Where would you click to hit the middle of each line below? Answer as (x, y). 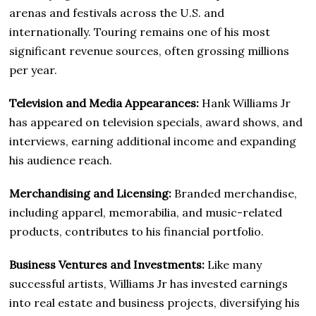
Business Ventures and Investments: (107, 264)
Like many (233, 264)
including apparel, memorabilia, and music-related (146, 212)
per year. (34, 69)
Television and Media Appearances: (104, 103)
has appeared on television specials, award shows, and (156, 122)
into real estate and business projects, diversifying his (155, 302)
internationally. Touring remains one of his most (140, 31)
